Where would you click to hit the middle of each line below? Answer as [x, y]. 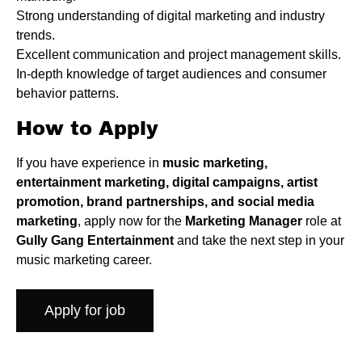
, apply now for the [131, 221]
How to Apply [87, 129]
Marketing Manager [244, 221]
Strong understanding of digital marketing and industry [170, 16]
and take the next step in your [259, 241]
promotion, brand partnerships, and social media [165, 202]
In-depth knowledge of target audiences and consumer [171, 74]
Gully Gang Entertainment [95, 241]
